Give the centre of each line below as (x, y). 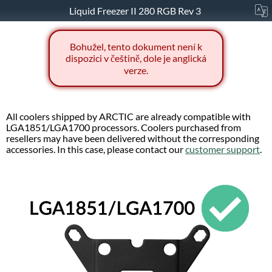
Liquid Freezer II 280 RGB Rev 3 (136, 11)
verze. (136, 70)
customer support (223, 150)
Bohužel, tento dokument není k (136, 47)
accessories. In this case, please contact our (96, 150)
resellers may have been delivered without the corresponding (133, 139)
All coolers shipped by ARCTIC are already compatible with (128, 117)
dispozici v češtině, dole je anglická (136, 58)
